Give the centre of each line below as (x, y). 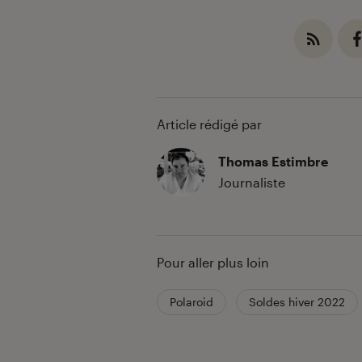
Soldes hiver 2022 (297, 302)
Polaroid (192, 302)
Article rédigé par (209, 124)
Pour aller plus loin (213, 263)
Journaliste (252, 183)
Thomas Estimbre (273, 162)
